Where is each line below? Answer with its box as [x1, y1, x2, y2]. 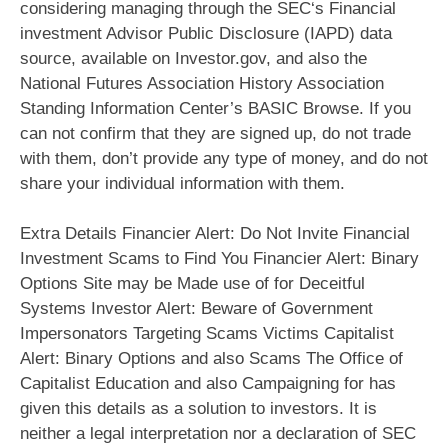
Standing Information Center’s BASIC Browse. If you [20, 98, 411, 118]
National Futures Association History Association [20, 73, 384, 93]
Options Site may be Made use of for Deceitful [20, 274, 365, 294]
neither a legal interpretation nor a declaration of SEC [20, 424, 416, 444]
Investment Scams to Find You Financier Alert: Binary [20, 249, 419, 269]
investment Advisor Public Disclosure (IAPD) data [20, 23, 392, 43]
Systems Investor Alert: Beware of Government [20, 299, 373, 319]
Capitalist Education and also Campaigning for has [20, 374, 396, 394]
